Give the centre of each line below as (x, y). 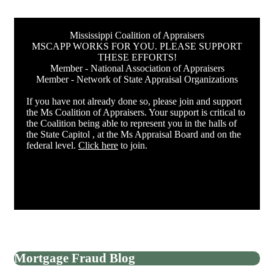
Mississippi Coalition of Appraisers (137, 35)
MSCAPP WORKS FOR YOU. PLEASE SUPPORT (137, 46)
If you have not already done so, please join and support (134, 101)
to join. (133, 145)
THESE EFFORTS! (137, 57)
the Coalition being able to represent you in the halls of (131, 123)
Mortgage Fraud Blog (75, 258)
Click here (98, 145)
